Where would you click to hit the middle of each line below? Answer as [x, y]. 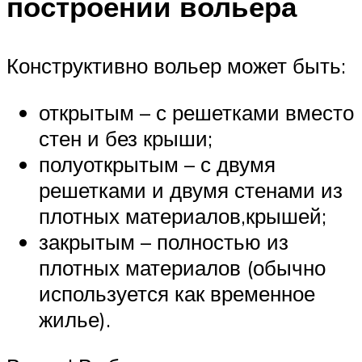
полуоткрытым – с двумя [157, 164]
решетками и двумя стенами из [191, 189]
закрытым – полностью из [164, 241]
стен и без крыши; [126, 138]
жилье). [75, 319]
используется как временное [177, 293]
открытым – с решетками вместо [196, 112]
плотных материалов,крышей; [183, 215]
